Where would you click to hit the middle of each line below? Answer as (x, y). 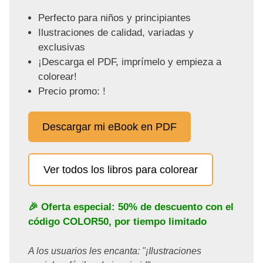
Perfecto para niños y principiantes (114, 18)
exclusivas (61, 48)
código (45, 222)
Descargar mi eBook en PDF (109, 127)
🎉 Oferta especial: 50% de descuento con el (131, 207)
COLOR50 (86, 222)
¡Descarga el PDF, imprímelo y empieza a (129, 62)
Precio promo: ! (72, 92)
